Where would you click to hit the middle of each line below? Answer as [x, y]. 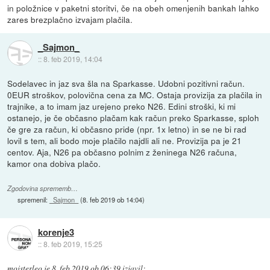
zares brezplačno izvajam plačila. [70, 20]
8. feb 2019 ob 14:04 [113, 199]
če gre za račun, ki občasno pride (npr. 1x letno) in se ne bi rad [127, 129]
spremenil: [34, 199]
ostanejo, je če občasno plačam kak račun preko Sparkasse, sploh [133, 117]
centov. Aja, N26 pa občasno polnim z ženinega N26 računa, [122, 152]
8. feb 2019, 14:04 [73, 58]
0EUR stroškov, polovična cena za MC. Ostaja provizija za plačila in [135, 94]
